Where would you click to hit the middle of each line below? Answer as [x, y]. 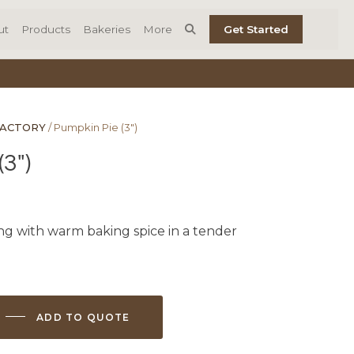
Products [46, 30]
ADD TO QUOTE [83, 317]
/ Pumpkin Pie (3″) [92, 127]
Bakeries [107, 30]
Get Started [256, 30]
